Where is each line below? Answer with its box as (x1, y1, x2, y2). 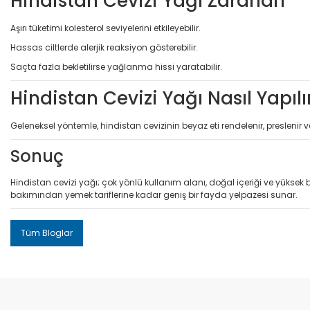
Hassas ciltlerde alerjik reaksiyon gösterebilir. (10, 41, 198, 53)
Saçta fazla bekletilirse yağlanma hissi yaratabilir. (10, 60, 222, 73)
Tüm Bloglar (21, 226, 73, 239)
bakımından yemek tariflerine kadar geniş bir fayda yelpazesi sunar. (10, 188, 298, 201)
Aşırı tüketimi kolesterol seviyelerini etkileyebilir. (10, 21, 201, 34)
